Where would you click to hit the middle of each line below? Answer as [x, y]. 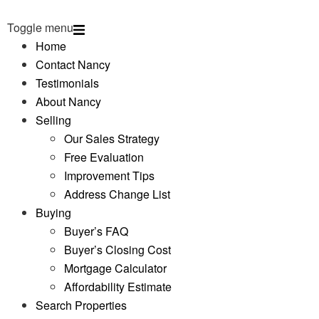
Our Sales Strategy [112, 138]
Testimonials [67, 83]
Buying [53, 213]
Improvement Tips [109, 176]
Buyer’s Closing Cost [117, 250]
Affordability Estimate [118, 287]
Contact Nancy [73, 64]
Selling [53, 120]
